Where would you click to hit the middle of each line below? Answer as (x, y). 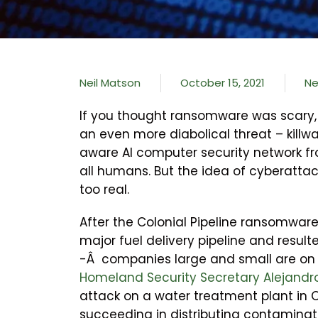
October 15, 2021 (223, 83)
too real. (104, 190)
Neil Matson (110, 83)
